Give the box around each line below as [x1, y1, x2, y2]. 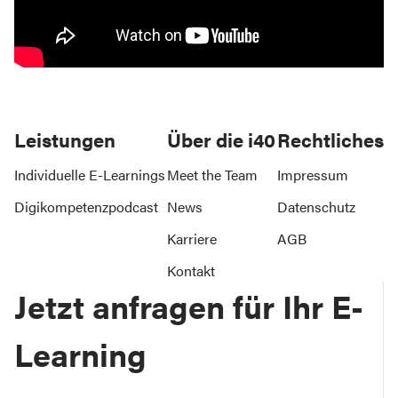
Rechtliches [277, 124, 384, 153]
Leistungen [14, 124, 115, 153]
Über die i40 [167, 124, 275, 153]
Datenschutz [277, 195, 355, 217]
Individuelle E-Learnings [14, 163, 165, 185]
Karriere [167, 227, 217, 249]
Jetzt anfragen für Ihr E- [14, 282, 363, 329]
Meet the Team [167, 163, 258, 185]
